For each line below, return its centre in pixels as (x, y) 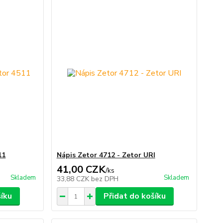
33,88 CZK (74, 179)
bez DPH (105, 179)
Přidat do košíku (134, 196)
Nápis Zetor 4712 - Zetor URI (106, 155)
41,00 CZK (81, 169)
